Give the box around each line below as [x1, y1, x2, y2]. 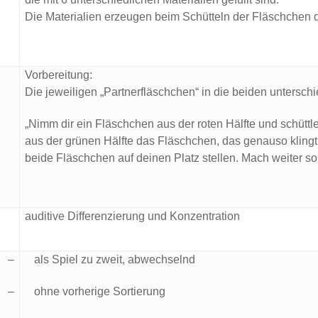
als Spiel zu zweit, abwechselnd [34, 253, 196, 265]
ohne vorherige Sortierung [34, 285, 166, 297]
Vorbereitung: [25, 69, 93, 81]
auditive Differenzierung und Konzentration [25, 210, 241, 222]
